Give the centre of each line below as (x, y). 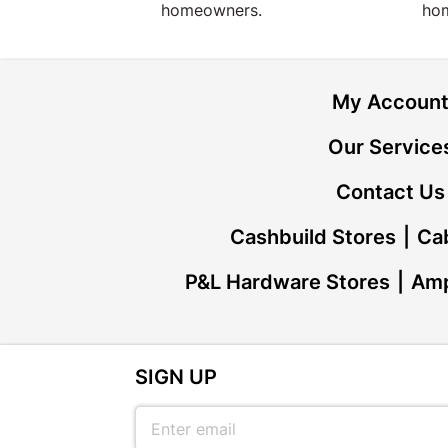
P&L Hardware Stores (287, 282)
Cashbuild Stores (313, 237)
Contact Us (391, 192)
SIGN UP (176, 377)
